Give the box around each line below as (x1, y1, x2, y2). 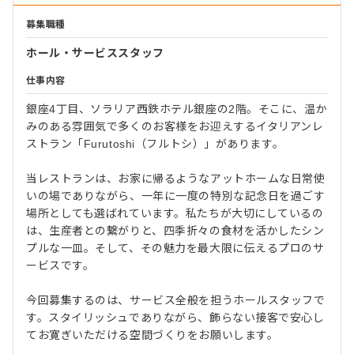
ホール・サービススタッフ (26, 46, 164, 59)
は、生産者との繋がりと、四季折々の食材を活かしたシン (26, 224, 325, 237)
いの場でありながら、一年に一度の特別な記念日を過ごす (26, 189, 326, 202)
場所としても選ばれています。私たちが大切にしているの (26, 206, 324, 220)
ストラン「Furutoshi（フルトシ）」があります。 (26, 137, 284, 150)
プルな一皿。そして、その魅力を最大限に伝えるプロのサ (26, 241, 325, 254)
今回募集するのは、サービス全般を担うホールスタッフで (26, 293, 326, 307)
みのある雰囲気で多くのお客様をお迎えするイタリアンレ (26, 119, 324, 133)
